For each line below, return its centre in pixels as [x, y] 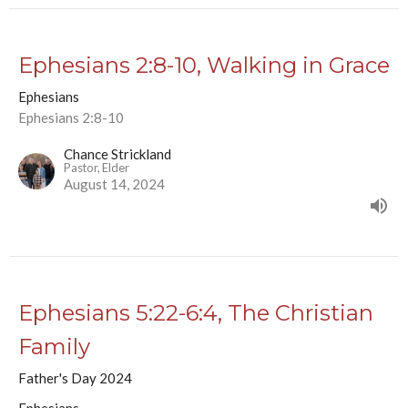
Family [54, 347]
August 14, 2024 [114, 184]
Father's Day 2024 [75, 378]
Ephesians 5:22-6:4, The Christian [196, 313]
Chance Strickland [117, 154]
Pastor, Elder [97, 168]
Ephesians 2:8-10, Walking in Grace [204, 66]
